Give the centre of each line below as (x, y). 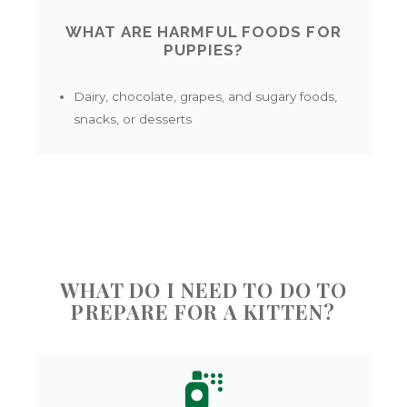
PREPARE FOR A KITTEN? (203, 311)
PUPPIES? (203, 50)
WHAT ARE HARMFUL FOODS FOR (203, 31)
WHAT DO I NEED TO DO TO (203, 289)
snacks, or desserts (133, 119)
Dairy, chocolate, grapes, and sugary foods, (206, 96)
